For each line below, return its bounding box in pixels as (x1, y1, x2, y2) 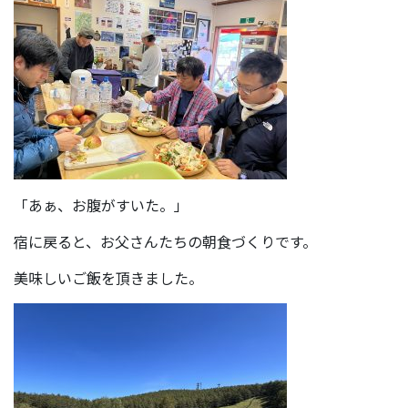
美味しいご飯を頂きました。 (14, 267, 203, 290)
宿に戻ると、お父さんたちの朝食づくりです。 (14, 230, 317, 253)
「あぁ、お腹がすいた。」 (14, 194, 189, 217)
